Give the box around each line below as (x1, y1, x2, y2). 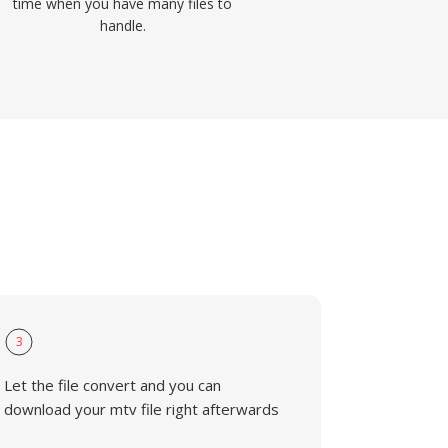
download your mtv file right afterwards (4, 399, 280, 419)
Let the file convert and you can (4, 375, 222, 395)
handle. (99, 16, 146, 35)
